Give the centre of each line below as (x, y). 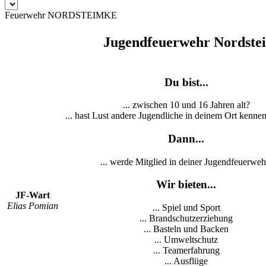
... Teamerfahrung (186, 251)
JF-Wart (33, 195)
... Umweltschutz (186, 240)
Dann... (186, 139)
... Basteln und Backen (186, 229)
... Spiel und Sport (186, 208)
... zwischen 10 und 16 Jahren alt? (186, 105)
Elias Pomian (33, 205)
